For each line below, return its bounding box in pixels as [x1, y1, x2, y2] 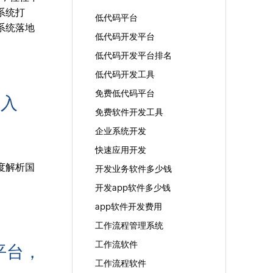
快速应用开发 [94, 145, 146, 155]
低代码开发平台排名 [94, 51, 172, 61]
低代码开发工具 [94, 69, 155, 80]
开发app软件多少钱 [94, 183, 171, 193]
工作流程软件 [94, 258, 146, 269]
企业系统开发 [94, 126, 146, 136]
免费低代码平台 [94, 88, 155, 99]
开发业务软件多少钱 [94, 164, 172, 174]
